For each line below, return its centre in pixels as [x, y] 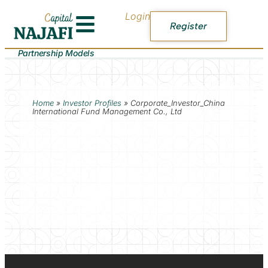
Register [189, 26]
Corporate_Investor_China [177, 103]
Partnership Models [56, 53]
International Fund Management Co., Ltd [107, 111]
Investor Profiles [92, 103]
